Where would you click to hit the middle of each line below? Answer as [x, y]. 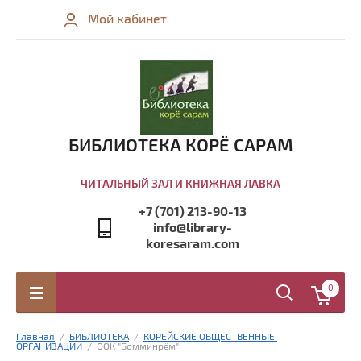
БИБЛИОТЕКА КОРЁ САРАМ [180, 146]
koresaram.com [192, 244]
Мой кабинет [127, 19]
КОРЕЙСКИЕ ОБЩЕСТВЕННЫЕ [209, 337]
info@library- [192, 228]
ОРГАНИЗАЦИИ [49, 347]
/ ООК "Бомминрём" [131, 347]
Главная [35, 337]
